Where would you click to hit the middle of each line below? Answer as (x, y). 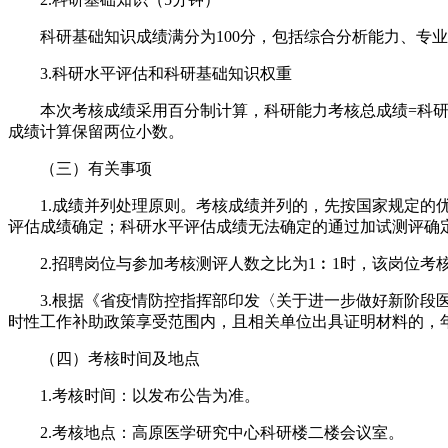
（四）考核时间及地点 (104, 358)
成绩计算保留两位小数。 (96, 131)
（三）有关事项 (80, 168)
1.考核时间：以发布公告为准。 (134, 395)
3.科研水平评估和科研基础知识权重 (150, 73)
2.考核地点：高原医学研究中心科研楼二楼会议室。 (206, 432)
